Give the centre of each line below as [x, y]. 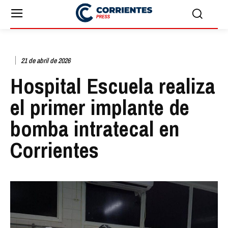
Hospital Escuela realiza [113, 86]
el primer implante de [100, 107]
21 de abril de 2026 [46, 61]
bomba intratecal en [95, 129]
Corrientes [54, 150]
